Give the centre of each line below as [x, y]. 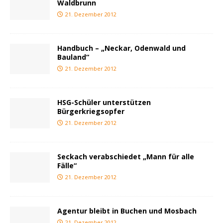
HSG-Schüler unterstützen [104, 103]
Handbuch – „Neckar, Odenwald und [121, 48]
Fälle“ [67, 166]
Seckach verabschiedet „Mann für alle [126, 157]
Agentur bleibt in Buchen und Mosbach [127, 211]
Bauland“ [73, 57]
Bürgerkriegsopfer [91, 111]
